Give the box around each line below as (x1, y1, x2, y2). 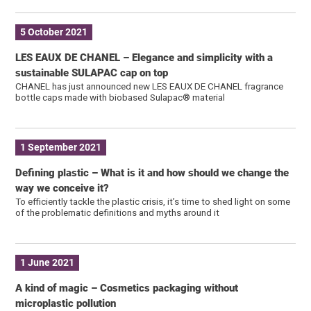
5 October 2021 (20, 26, 88, 38)
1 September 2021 (20, 142, 102, 153)
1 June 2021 (20, 257, 75, 269)
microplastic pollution (15, 296, 117, 310)
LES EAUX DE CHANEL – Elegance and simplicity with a (15, 51, 274, 64)
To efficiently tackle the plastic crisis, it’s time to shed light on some (15, 195, 291, 207)
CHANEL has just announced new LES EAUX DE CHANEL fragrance (15, 80, 284, 92)
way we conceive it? (15, 181, 110, 194)
